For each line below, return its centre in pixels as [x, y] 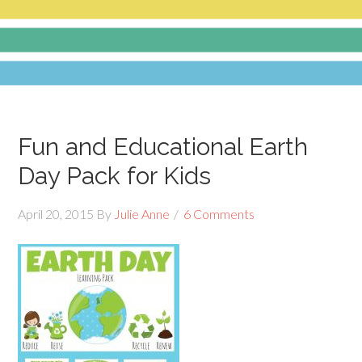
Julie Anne [142, 214]
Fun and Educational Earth [163, 147]
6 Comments [219, 214]
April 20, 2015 [56, 214]
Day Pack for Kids [115, 176]
